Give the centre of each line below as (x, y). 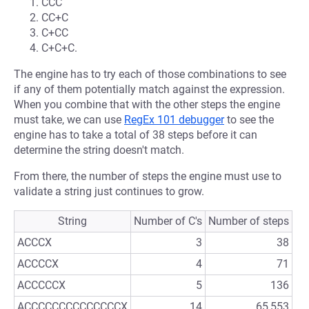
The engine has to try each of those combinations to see (150, 74)
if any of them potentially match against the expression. (149, 89)
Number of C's (168, 221)
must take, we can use (69, 120)
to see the (249, 120)
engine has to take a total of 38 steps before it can (136, 135)
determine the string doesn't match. (99, 150)
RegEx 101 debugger (174, 120)
